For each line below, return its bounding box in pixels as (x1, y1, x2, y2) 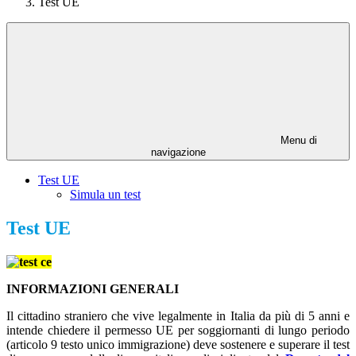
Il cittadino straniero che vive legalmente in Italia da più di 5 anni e (6, 309, 350, 323)
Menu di (277, 134, 317, 147)
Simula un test (70, 188, 141, 202)
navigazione (150, 146, 206, 159)
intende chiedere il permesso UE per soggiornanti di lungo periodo (6, 323, 350, 338)
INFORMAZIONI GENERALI (6, 282, 179, 296)
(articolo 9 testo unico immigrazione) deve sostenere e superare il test (6, 338, 350, 352)
